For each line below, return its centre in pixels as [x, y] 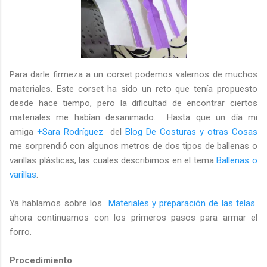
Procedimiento [41, 260]
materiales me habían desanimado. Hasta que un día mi [133, 117]
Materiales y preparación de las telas [181, 203]
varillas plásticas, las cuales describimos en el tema [113, 160]
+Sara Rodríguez [70, 131]
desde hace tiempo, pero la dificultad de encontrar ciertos [133, 103]
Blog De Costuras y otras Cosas [191, 131]
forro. [21, 232]
